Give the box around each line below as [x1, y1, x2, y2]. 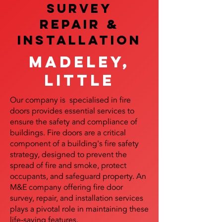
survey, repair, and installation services [10, 193, 143, 204]
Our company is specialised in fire [10, 95, 131, 106]
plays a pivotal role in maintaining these [10, 204, 149, 215]
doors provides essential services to [10, 106, 134, 116]
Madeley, [29, 53, 130, 71]
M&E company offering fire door [10, 182, 123, 193]
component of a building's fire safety [10, 138, 139, 149]
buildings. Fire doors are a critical [10, 127, 126, 138]
